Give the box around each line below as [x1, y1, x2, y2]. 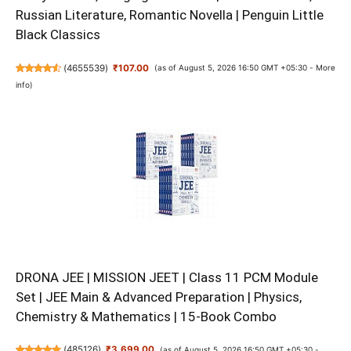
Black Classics [16, 27, 100, 43]
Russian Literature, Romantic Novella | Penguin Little [16, 7, 324, 24]
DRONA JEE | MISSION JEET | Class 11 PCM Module [16, 269, 318, 285]
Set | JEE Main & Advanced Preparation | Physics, [16, 288, 302, 305]
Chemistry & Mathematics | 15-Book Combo [16, 308, 277, 324]
